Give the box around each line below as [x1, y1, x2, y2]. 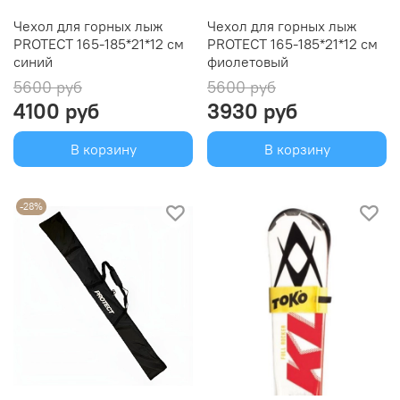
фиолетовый [207, 53, 288, 71]
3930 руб [207, 97, 297, 125]
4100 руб [13, 97, 99, 125]
